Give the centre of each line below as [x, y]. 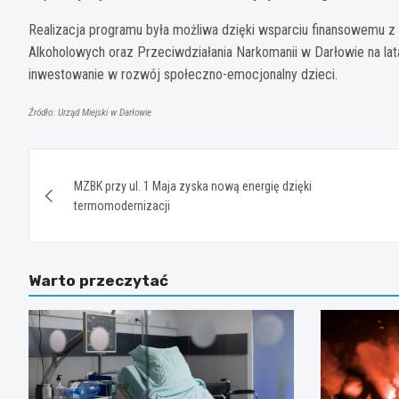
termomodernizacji [122, 205]
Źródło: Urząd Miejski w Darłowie [90, 112]
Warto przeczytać [98, 280]
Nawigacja [98, 165]
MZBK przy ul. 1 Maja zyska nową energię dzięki [193, 186]
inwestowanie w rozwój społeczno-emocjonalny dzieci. [183, 74]
